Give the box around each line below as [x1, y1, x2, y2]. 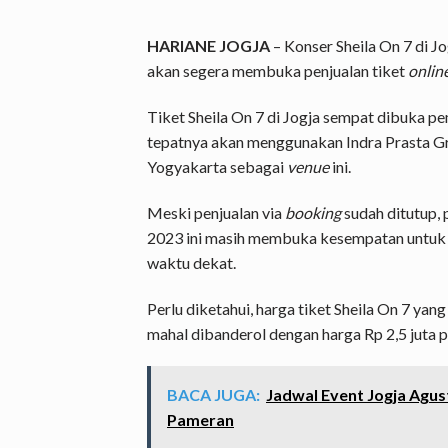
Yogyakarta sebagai [147, 157, 287, 177]
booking [285, 202, 341, 222]
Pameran [167, 410, 234, 430]
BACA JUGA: [167, 385, 260, 405]
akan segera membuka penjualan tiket [147, 61, 408, 81]
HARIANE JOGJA [147, 36, 270, 56]
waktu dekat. [147, 252, 236, 272]
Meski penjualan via [147, 202, 285, 222]
